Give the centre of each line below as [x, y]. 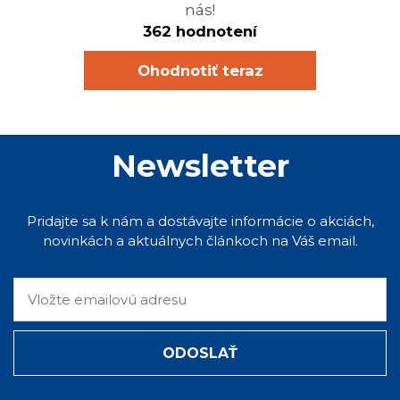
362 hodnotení [200, 31]
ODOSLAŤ [200, 353]
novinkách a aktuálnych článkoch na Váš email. [200, 240]
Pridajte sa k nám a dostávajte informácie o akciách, [200, 221]
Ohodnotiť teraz [200, 70]
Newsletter [200, 166]
